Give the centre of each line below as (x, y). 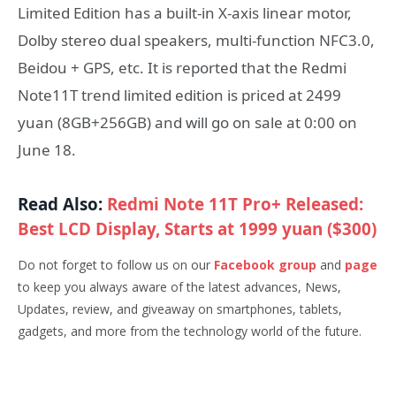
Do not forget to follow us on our (116, 264)
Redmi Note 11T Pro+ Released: (235, 204)
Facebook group (265, 264)
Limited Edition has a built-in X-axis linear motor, (185, 13)
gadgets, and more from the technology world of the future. (190, 331)
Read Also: (62, 204)
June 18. (47, 150)
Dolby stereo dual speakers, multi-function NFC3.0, (196, 41)
